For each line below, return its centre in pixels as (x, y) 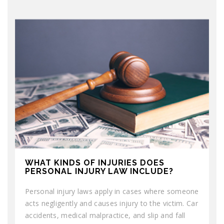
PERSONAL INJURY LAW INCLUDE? (99, 171)
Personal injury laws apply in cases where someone (112, 191)
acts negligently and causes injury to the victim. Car (111, 203)
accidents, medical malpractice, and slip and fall (105, 215)
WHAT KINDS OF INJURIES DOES (95, 162)
